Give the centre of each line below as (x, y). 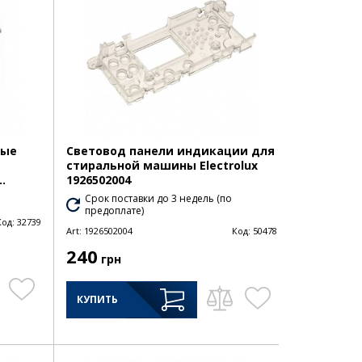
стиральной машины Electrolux (162, 166)
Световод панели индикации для (170, 151)
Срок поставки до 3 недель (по (159, 199)
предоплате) (115, 211)
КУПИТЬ (97, 300)
